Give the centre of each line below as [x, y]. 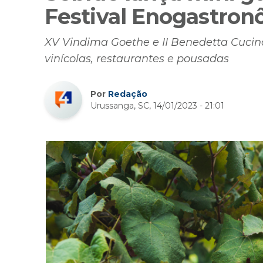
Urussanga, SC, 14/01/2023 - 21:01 [157, 106]
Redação [128, 94]
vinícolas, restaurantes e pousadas [137, 59]
